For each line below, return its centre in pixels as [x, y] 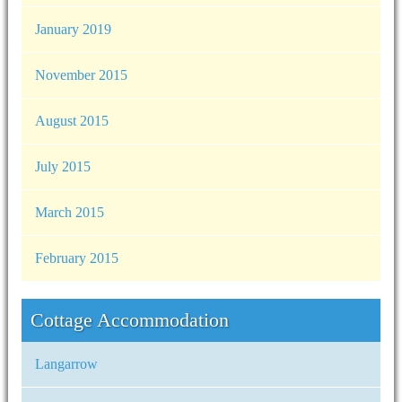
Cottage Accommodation [129, 320]
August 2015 [71, 121]
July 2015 [62, 166]
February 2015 [76, 258]
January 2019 [73, 29]
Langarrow [66, 364]
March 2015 [69, 212]
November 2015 [81, 75]
